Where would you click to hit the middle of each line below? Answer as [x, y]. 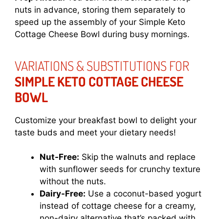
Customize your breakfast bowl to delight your [106, 120]
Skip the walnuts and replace [137, 157]
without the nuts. [73, 182]
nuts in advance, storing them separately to [100, 10]
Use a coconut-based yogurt [143, 194]
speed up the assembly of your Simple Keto [100, 22]
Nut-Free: [59, 157]
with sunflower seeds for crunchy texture [120, 169]
